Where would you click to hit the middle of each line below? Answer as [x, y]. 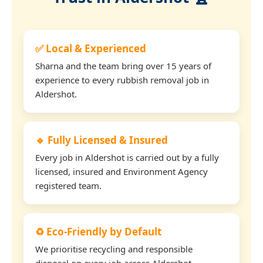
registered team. [68, 185]
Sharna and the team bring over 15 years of [123, 65]
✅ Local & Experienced [91, 48]
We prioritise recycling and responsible [114, 249]
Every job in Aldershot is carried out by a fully [127, 157]
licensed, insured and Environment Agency [122, 171]
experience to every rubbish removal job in [122, 80]
